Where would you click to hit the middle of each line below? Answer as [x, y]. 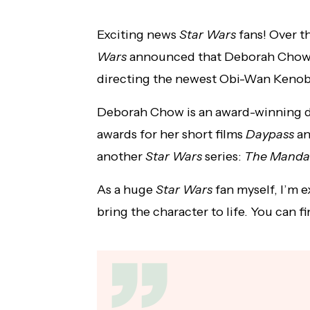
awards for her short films [170, 135]
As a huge [126, 190]
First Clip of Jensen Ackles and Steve [150, 22]
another [121, 157]
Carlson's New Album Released [135, 35]
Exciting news [138, 35]
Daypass [268, 135]
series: [222, 157]
